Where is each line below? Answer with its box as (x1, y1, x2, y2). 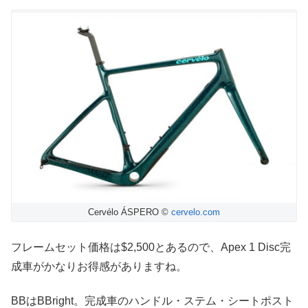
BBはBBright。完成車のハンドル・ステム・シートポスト (11, 294, 294, 307)
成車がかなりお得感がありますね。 (11, 260, 187, 272)
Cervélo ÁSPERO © (88, 207, 171, 218)
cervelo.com (171, 207, 220, 218)
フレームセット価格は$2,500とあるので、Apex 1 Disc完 (11, 241, 291, 253)
